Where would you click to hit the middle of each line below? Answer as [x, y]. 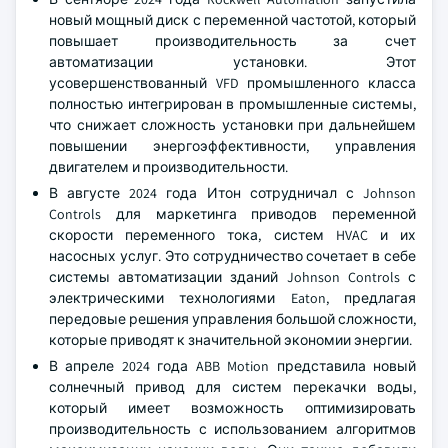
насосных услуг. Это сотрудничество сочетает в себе [232, 256]
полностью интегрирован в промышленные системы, [232, 104]
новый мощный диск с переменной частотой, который [232, 20]
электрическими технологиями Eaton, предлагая [232, 298]
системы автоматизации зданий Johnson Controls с [232, 277]
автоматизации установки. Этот [232, 62]
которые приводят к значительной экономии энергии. [230, 340]
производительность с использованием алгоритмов [232, 429]
